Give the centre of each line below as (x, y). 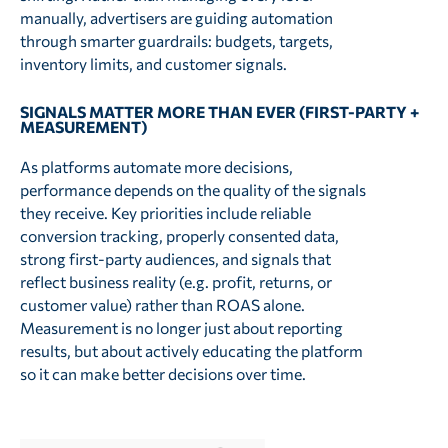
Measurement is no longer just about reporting (181, 327)
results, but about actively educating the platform (191, 350)
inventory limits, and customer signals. (153, 64)
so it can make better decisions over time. (162, 373)
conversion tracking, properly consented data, (179, 235)
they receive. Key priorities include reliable (165, 212)
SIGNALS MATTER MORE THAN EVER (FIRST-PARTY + (219, 111)
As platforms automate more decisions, (156, 166)
